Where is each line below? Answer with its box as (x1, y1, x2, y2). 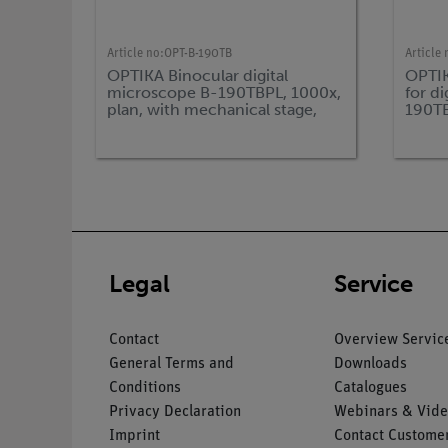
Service (333, 268, 413, 298)
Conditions (109, 379, 181, 396)
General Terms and (109, 355, 234, 372)
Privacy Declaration (109, 403, 241, 420)
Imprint (109, 427, 160, 444)
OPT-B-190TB (164, 47, 233, 61)
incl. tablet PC (107, 116, 212, 136)
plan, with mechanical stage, (107, 99, 318, 119)
